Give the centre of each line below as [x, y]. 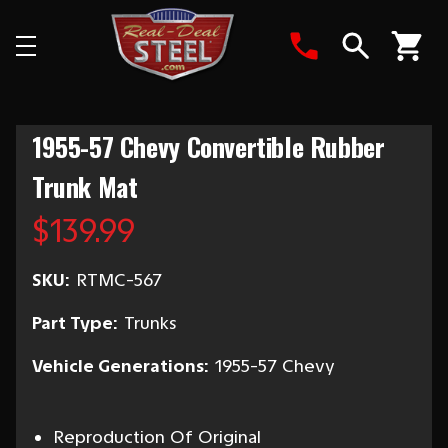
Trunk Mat [85, 186]
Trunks [150, 323]
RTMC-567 [119, 280]
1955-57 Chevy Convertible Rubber [208, 146]
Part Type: [74, 323]
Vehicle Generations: [120, 366]
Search [384, 77]
